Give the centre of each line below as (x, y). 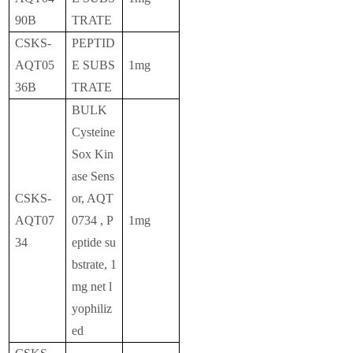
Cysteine (94, 132)
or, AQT (93, 199)
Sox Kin (93, 154)
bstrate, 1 (95, 265)
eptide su (94, 243)
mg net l (92, 287)
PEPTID (94, 43)
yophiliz (92, 309)
